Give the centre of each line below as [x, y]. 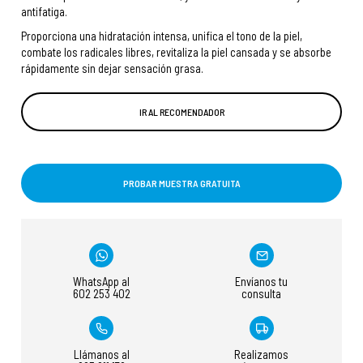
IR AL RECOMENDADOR [181, 112]
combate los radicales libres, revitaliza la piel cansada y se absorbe [177, 52]
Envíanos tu [262, 282]
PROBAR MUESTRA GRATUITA [181, 184]
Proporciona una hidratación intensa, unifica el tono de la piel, [162, 36]
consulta [262, 294]
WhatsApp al [102, 282]
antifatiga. [45, 12]
